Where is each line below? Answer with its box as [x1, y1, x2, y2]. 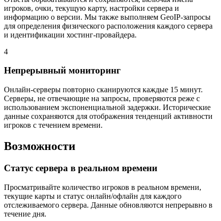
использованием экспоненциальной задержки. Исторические [4, 103, 211, 112]
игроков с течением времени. [4, 121, 103, 130]
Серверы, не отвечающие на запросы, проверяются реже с [4, 94, 200, 103]
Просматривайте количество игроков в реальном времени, [4, 183, 201, 191]
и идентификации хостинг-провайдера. [4, 30, 137, 39]
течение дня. [4, 209, 46, 218]
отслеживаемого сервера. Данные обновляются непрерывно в [4, 200, 213, 209]
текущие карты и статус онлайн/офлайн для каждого [4, 191, 182, 200]
